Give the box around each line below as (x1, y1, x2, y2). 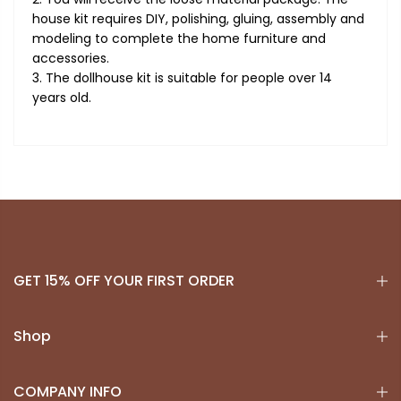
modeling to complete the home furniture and (32, 29, 326, 47)
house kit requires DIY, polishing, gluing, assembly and (32, 9, 364, 28)
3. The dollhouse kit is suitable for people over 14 (32, 68, 332, 87)
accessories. (32, 48, 109, 67)
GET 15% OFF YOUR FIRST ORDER (13, 269, 235, 291)
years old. (32, 88, 91, 107)
